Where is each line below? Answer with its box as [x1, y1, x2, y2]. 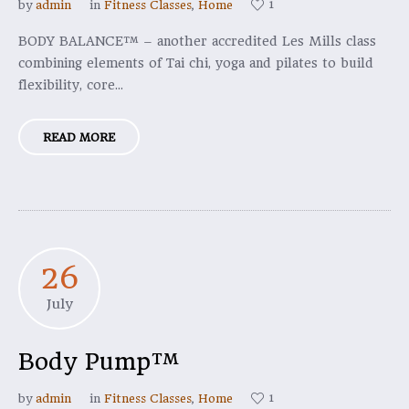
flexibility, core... [18, 78, 123, 92]
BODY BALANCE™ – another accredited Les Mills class [18, 34, 376, 48]
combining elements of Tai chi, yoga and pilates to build [18, 56, 373, 70]
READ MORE [43, 131, 115, 144]
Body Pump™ [18, 348, 180, 375]
